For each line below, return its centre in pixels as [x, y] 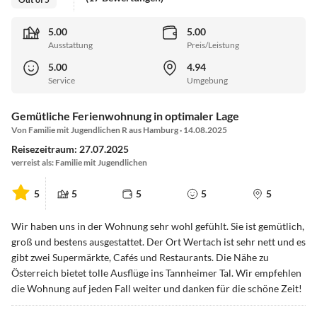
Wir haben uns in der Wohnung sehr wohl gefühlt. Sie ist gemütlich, [158, 226]
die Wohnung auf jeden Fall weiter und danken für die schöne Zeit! [157, 289]
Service [62, 81]
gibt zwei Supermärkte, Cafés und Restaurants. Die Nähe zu [140, 258]
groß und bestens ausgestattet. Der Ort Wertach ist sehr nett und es [158, 242]
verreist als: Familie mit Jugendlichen [79, 163]
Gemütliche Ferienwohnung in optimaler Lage [125, 116]
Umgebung [207, 81]
